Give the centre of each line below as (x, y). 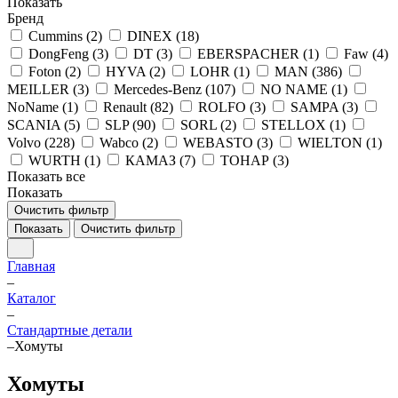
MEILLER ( (42, 89)
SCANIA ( (38, 125)
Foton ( (49, 72)
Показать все (46, 176)
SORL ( (203, 125)
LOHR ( (214, 72)
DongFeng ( (63, 54)
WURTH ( (59, 160)
